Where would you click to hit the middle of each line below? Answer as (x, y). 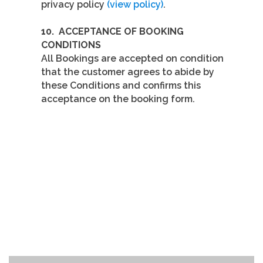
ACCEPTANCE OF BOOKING (121, 32)
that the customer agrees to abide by (128, 72)
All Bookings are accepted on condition (132, 59)
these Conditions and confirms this (121, 86)
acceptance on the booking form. (118, 99)
